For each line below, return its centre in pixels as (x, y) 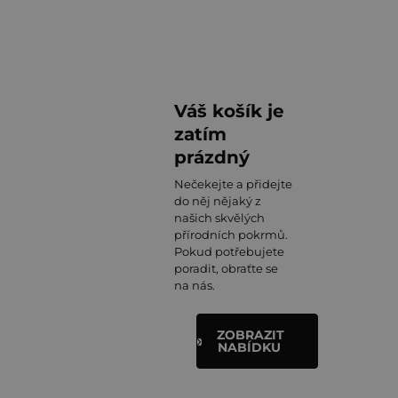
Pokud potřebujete (229, 251)
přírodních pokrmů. (231, 235)
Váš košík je (229, 111)
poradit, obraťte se (226, 268)
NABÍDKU (249, 347)
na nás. (195, 285)
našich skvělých (219, 218)
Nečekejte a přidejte (233, 184)
